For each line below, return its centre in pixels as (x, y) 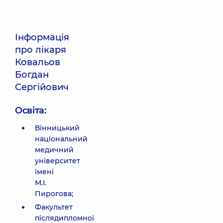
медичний (54, 150)
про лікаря (41, 50)
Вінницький (57, 128)
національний (61, 139)
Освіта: (31, 111)
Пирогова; (54, 194)
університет (57, 161)
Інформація (42, 37)
